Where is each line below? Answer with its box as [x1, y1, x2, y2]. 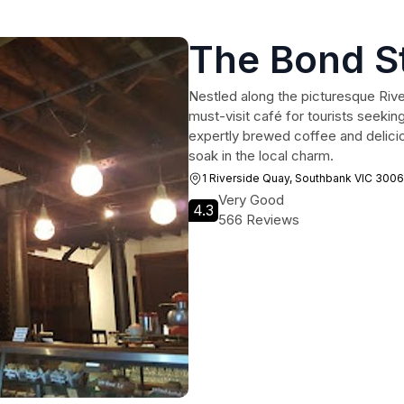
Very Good [218, 191, 284, 208]
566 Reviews [218, 211, 299, 228]
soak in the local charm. [188, 147, 334, 164]
